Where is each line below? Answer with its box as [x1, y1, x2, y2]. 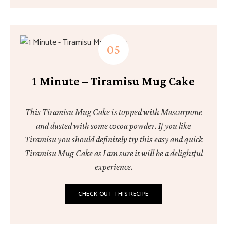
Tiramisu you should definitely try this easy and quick [24, 134, 203, 144]
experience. [94, 162, 133, 172]
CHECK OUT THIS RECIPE [78, 189, 149, 199]
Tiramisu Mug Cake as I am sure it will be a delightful [24, 148, 203, 158]
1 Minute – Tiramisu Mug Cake [32, 74, 195, 88]
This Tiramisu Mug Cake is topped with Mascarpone [25, 107, 202, 117]
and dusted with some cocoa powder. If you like [36, 121, 191, 131]
